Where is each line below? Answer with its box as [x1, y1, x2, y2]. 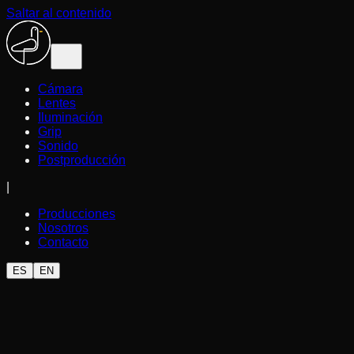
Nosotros [38, 221, 88, 235]
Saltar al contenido [6, 6, 111, 20]
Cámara [38, 82, 83, 96]
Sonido [38, 139, 78, 153]
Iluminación [38, 111, 103, 124]
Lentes [38, 96, 76, 110]
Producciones [38, 207, 115, 220]
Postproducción [38, 153, 126, 167]
